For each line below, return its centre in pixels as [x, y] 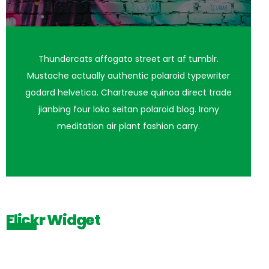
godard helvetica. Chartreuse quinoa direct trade [128, 92]
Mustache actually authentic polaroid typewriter [128, 75]
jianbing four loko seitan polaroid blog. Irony [128, 109]
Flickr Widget [53, 220]
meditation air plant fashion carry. [128, 126]
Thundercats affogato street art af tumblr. [128, 59]
